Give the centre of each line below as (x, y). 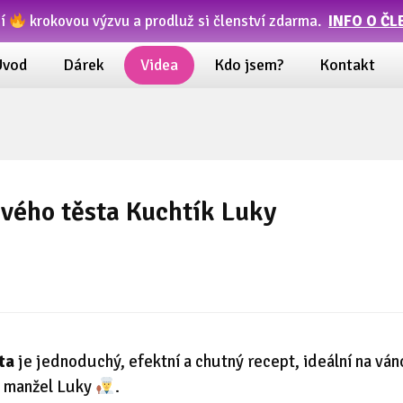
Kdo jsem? (248, 65)
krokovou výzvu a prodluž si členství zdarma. (178, 21)
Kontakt (347, 65)
